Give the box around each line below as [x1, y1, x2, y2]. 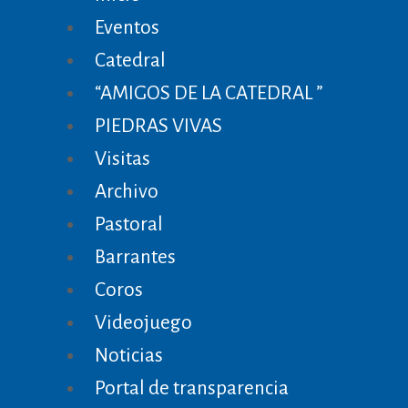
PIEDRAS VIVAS [95, 116, 223, 138]
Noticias [95, 345, 164, 367]
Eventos [95, 17, 160, 39]
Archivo [95, 181, 159, 203]
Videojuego [95, 312, 193, 334]
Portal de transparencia [95, 378, 290, 400]
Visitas [95, 148, 151, 170]
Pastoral [95, 214, 164, 236]
